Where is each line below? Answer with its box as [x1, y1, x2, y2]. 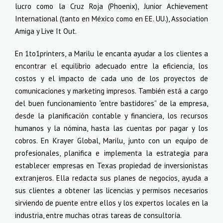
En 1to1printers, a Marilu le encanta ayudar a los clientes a [15, 49, 208, 58]
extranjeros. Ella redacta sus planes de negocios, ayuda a [15, 173, 208, 183]
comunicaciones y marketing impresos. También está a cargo [15, 86, 208, 96]
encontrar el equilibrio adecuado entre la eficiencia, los [15, 61, 208, 71]
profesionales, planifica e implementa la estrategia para [15, 148, 208, 158]
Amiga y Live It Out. [15, 26, 77, 36]
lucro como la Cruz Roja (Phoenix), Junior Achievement [15, 1, 208, 11]
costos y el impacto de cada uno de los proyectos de [15, 74, 208, 83]
